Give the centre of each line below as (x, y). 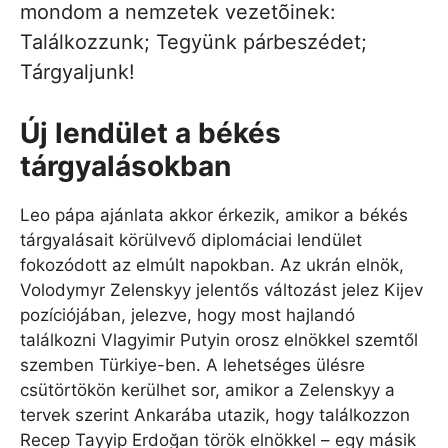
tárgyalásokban (125, 166)
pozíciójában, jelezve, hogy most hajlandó (187, 315)
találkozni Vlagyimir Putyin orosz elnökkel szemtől (219, 340)
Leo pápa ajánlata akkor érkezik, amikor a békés (214, 215)
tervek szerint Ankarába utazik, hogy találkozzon (215, 415)
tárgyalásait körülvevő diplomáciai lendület (191, 240)
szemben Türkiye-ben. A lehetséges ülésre (192, 365)
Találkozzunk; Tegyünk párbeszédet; (193, 42)
